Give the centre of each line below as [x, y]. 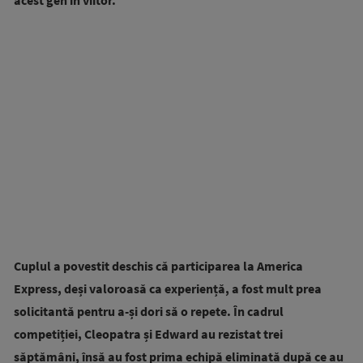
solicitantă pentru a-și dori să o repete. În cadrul [149, 311]
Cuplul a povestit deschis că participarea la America [158, 266]
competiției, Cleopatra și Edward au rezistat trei [148, 334]
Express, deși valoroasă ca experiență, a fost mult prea [168, 288]
